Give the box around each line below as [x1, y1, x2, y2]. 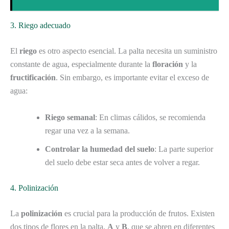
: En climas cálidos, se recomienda [95, 112, 205, 122]
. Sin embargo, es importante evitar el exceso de [56, 73, 209, 82]
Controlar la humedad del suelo [45, 144, 154, 153]
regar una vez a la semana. [45, 126, 130, 135]
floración [152, 59, 183, 68]
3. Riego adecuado [10, 20, 71, 30]
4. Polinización [10, 183, 58, 192]
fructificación [10, 73, 56, 82]
